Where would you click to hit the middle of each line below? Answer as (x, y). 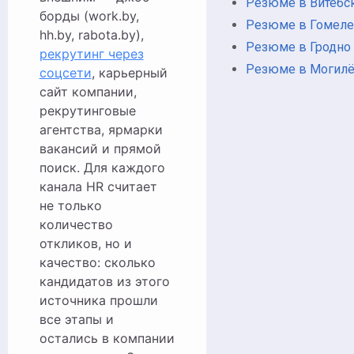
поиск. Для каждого (102, 168)
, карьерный (129, 73)
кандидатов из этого (104, 281)
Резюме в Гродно (298, 47)
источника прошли (98, 300)
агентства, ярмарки (101, 130)
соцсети (65, 73)
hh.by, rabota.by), (91, 35)
